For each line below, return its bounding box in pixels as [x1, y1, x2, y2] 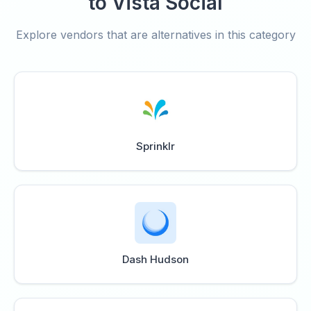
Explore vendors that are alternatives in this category [15, 28, 296, 42]
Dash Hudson [122, 253, 189, 266]
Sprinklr [136, 140, 175, 153]
